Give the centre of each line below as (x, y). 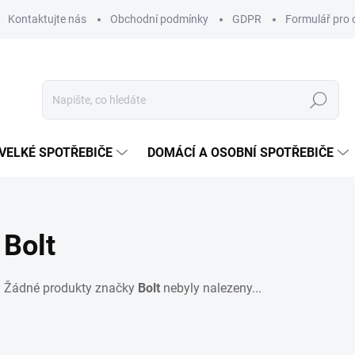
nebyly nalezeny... (211, 288)
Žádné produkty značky (71, 288)
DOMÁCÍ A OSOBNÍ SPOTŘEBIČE (240, 153)
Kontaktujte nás (47, 19)
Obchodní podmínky (159, 19)
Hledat (319, 100)
